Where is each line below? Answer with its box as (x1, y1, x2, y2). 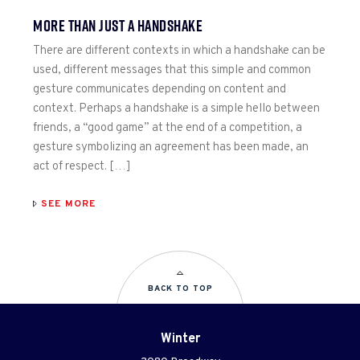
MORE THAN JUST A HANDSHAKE (33, 14, 202, 38)
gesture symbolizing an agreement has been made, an (33, 140, 309, 156)
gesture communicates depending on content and (33, 82, 286, 98)
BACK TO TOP (147, 283, 213, 294)
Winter (160, 330, 200, 347)
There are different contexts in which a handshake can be (33, 43, 325, 59)
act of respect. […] (33, 159, 131, 175)
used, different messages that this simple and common (33, 63, 311, 79)
